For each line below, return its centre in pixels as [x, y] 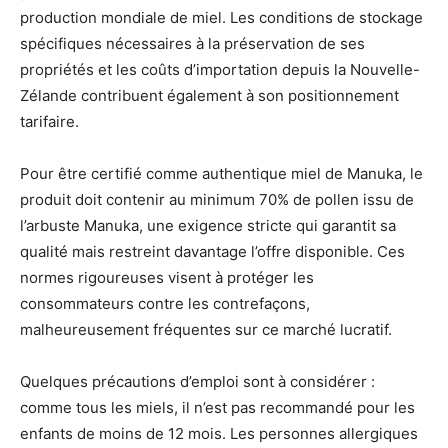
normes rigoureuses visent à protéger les [167, 277]
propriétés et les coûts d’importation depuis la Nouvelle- [220, 69]
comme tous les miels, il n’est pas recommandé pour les [217, 407]
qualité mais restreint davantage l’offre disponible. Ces [212, 251]
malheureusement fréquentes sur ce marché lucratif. [206, 329]
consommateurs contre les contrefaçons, [165, 303]
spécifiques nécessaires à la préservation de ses [192, 43]
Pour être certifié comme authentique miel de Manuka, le [221, 173]
